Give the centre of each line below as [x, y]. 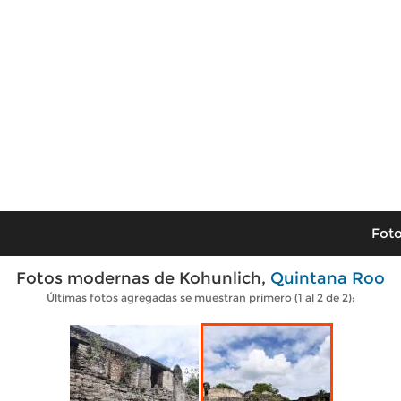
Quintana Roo [328, 278]
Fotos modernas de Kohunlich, [143, 278]
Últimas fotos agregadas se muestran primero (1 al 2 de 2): [200, 298]
